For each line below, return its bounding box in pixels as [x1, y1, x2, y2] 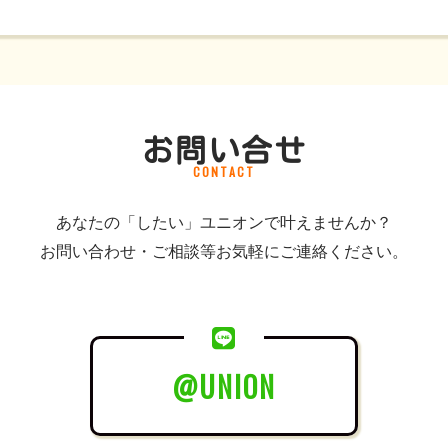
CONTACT [193, 163, 255, 181]
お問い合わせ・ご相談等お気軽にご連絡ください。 [40, 242, 408, 262]
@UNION [171, 366, 276, 408]
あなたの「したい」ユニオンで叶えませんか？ [56, 213, 392, 233]
